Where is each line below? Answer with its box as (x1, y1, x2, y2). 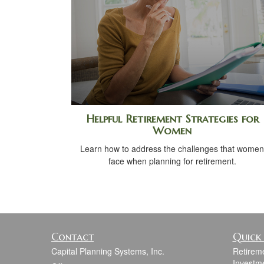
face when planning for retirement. (108, 154, 236, 167)
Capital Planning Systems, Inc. (51, 245, 164, 257)
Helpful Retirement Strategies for (85, 111, 259, 126)
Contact (51, 229, 94, 243)
